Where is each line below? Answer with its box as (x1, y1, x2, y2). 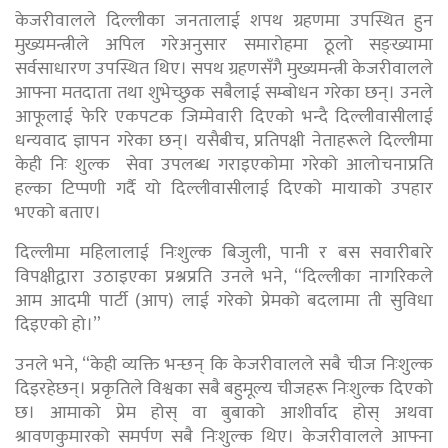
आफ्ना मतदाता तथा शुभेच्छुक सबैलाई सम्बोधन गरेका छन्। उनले (15, 77, 433, 108)
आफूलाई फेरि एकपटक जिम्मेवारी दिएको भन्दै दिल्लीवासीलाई (15, 101, 433, 132)
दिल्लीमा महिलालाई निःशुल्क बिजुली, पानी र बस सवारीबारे (15, 237, 433, 268)
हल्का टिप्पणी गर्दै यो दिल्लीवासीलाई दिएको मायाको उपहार (15, 173, 433, 204)
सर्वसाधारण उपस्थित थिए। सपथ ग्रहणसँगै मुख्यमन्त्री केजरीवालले (15, 53, 433, 84)
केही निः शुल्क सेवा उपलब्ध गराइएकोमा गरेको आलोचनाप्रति (15, 149, 433, 180)
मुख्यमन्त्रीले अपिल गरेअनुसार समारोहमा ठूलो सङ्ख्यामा (15, 29, 433, 60)
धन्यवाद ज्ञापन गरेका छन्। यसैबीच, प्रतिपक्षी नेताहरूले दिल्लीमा (15, 125, 433, 156)
